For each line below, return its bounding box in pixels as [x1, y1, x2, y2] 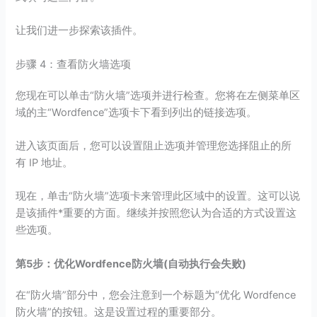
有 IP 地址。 [16, 156, 74, 170]
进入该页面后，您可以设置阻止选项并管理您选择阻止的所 [16, 139, 292, 153]
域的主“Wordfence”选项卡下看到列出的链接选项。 [16, 105, 258, 119]
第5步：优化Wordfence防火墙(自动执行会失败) [16, 257, 247, 270]
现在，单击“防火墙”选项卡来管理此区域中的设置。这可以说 [16, 190, 301, 203]
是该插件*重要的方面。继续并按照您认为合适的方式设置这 [16, 207, 297, 220]
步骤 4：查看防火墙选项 [16, 57, 132, 71]
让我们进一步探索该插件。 [16, 24, 144, 38]
